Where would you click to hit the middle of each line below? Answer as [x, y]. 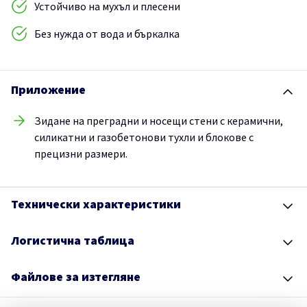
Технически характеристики [96, 204]
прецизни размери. [82, 154]
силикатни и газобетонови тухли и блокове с [144, 137]
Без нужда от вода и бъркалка [107, 34]
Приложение [48, 90]
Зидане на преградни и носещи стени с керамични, [159, 121]
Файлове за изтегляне [76, 277]
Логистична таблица [73, 241]
